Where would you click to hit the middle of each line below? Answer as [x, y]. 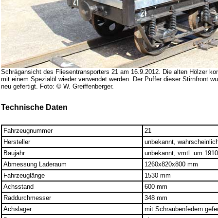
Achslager [18, 209]
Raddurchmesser [27, 198]
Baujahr [14, 153]
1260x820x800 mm [172, 164]
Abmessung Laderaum [35, 164]
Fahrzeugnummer [28, 131]
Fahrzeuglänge [24, 176]
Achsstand [19, 187]
